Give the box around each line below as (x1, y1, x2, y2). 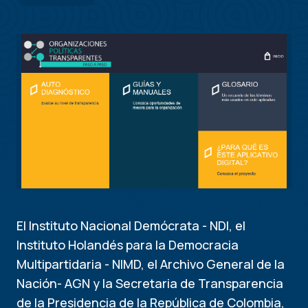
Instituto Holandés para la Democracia (16, 236, 239, 253)
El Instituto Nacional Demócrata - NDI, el (16, 217, 245, 234)
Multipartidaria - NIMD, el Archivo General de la (16, 256, 285, 272)
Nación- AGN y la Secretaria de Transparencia (16, 275, 283, 291)
